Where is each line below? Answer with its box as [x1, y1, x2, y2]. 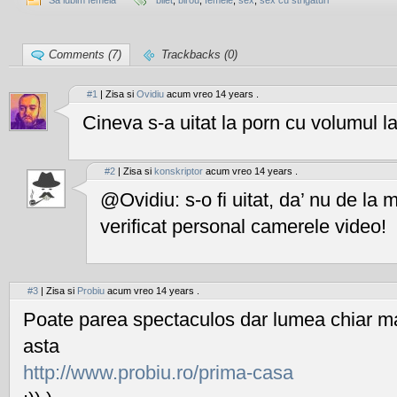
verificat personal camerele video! [100, 215, 386, 237]
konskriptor [154, 166, 203, 176]
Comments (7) [49, 48, 121, 61]
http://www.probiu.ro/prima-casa [23, 362, 293, 384]
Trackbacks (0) [161, 48, 237, 61]
